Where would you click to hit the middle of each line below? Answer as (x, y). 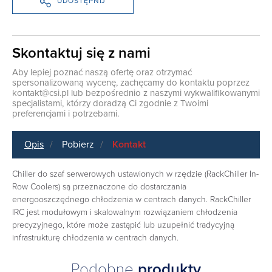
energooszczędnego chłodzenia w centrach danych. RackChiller (131, 199)
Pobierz (78, 144)
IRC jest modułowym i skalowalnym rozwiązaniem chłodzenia (125, 212)
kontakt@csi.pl (40, 93)
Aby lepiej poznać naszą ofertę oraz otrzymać (102, 72)
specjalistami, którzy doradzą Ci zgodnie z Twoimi (110, 103)
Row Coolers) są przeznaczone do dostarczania (99, 186)
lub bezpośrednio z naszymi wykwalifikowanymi (164, 93)
